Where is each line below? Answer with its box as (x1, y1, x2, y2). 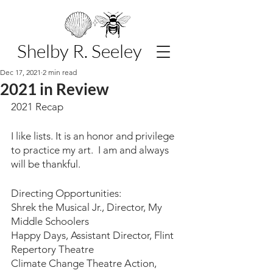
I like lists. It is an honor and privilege (11, 130, 177, 142)
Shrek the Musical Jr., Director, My (11, 201, 165, 213)
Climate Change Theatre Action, (11, 257, 159, 269)
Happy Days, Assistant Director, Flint (11, 229, 176, 241)
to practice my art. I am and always (11, 144, 171, 156)
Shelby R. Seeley (17, 40, 142, 62)
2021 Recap (11, 101, 63, 113)
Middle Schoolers (11, 215, 89, 227)
